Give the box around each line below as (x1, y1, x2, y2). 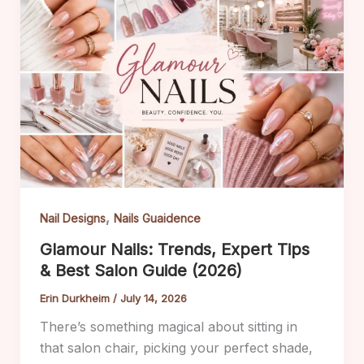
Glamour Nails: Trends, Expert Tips (39, 240, 310, 260)
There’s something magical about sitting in (39, 318, 297, 336)
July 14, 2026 (119, 292, 187, 305)
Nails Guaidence (113, 211, 201, 226)
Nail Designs (39, 211, 106, 226)
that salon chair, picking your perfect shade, (39, 340, 313, 357)
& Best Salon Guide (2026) (39, 261, 242, 281)
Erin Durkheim (39, 292, 113, 305)
